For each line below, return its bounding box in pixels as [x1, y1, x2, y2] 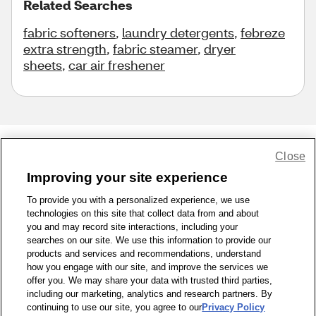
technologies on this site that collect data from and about [27, 208, 260, 219]
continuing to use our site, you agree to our [27, 302, 202, 312]
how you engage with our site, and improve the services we [27, 262, 269, 272]
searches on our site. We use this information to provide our [27, 235, 272, 245]
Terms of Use [167, 200, 218, 210]
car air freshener [68, 56, 165, 73]
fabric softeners [23, 24, 116, 41]
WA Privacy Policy [98, 217, 167, 227]
